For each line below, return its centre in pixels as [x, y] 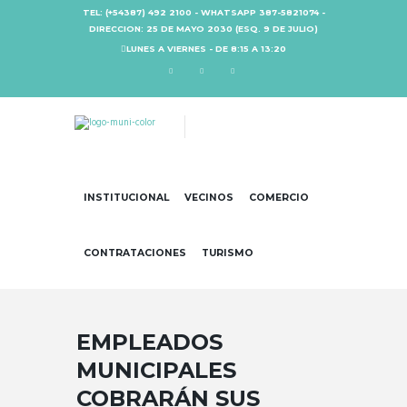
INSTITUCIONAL [127, 198]
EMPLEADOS [149, 342]
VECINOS [209, 198]
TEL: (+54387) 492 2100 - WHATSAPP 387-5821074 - [203, 12]
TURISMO [228, 253]
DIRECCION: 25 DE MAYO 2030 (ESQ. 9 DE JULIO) [203, 28]
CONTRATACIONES [135, 253]
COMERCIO [278, 198]
